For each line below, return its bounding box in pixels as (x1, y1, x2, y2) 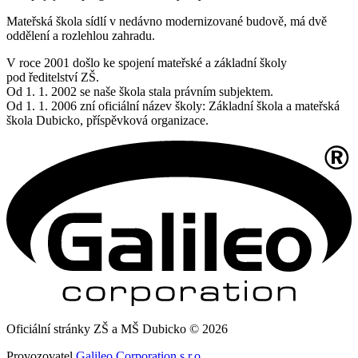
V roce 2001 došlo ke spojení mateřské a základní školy (6, 55, 287, 70)
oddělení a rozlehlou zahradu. (6, 28, 155, 42)
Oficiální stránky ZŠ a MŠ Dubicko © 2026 (6, 322, 228, 336)
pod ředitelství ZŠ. (6, 70, 99, 84)
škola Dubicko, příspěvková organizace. (6, 113, 209, 127)
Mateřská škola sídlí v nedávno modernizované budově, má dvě (6, 14, 327, 28)
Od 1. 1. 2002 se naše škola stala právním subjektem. (6, 84, 273, 98)
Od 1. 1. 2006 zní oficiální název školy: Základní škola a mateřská (6, 98, 340, 113)
